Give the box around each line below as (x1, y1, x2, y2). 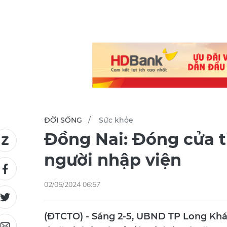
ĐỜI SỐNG (44, 116, 82, 125)
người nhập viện (44, 150, 181, 170)
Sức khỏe (99, 116, 133, 125)
